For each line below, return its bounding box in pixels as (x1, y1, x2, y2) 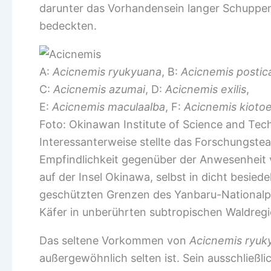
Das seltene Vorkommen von (39, 234, 189, 247)
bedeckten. (39, 19, 97, 32)
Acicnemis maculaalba (52, 100, 165, 113)
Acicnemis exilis (165, 83, 246, 96)
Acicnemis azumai (53, 83, 145, 96)
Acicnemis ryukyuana (53, 65, 162, 78)
